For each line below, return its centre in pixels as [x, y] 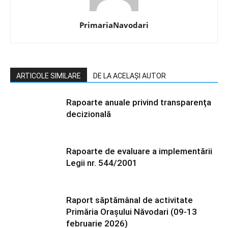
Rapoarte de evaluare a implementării [139, 151]
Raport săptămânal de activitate [130, 200]
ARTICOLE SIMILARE [49, 76]
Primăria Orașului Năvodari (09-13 [132, 212]
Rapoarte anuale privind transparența [139, 102]
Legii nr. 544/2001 [102, 163]
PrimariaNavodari [114, 25]
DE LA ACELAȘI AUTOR [130, 76]
